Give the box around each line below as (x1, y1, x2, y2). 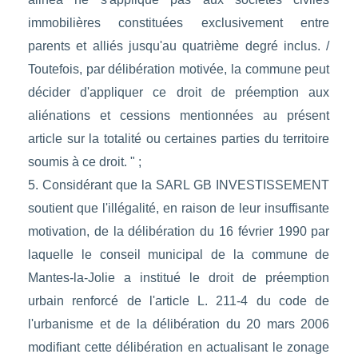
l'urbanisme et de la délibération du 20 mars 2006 (27, 317, 330, 332)
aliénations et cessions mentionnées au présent (27, 109, 330, 123)
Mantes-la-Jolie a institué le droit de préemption (27, 271, 330, 285)
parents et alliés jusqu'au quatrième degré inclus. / (27, 39, 330, 54)
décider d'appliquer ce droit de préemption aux (27, 86, 330, 100)
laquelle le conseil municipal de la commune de (27, 248, 330, 262)
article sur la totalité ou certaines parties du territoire (27, 132, 330, 146)
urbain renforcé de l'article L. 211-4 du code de (27, 294, 330, 308)
